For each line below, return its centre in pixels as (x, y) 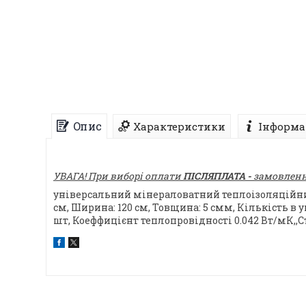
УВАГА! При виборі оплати (118, 176)
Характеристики (179, 127)
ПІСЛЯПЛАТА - (217, 176)
